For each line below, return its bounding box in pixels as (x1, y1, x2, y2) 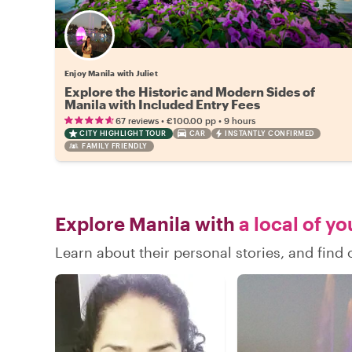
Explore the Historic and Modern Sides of (64, 83, 315, 99)
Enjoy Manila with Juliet (64, 68, 158, 78)
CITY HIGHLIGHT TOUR (79, 128, 167, 137)
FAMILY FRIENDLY (82, 141, 148, 150)
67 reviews (115, 115, 159, 126)
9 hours (224, 115, 255, 126)
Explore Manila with (55, 211, 235, 235)
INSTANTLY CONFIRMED (225, 128, 314, 137)
